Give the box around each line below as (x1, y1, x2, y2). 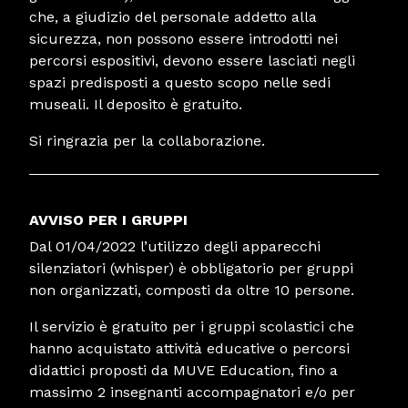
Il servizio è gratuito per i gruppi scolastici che (29, 317, 354, 335)
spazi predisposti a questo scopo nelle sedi (29, 73, 331, 91)
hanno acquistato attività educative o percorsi (29, 339, 350, 357)
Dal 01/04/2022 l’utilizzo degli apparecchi (29, 237, 321, 255)
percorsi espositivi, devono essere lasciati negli (29, 51, 355, 69)
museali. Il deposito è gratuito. (29, 95, 242, 113)
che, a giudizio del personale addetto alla (29, 7, 317, 25)
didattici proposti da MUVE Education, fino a (29, 361, 338, 379)
